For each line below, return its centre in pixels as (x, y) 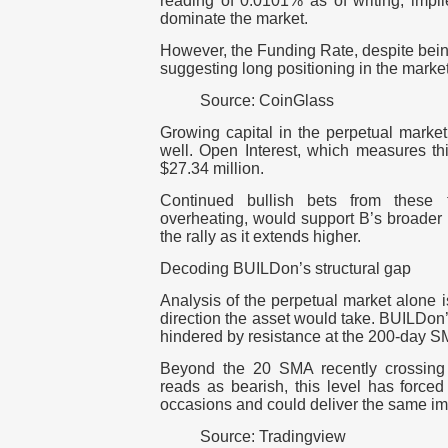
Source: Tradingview (273, 437)
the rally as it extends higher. (260, 237)
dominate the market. (236, 19)
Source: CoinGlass (267, 101)
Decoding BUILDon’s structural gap (285, 269)
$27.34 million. (212, 169)
